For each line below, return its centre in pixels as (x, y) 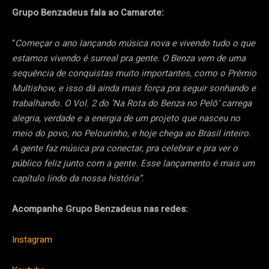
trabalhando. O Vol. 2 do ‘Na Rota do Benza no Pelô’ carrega (132, 104)
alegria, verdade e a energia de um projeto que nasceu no (126, 119)
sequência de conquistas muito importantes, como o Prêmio (134, 74)
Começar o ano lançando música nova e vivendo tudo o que (135, 44)
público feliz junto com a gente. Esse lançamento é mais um (133, 164)
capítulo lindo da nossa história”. (78, 179)
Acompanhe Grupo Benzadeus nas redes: (101, 209)
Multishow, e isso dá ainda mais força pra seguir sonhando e (134, 89)
